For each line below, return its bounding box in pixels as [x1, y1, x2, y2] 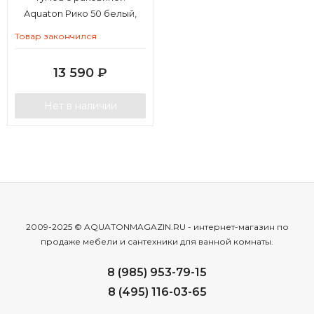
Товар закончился [15, 30, 97, 41]
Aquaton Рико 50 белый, [24, 7, 137, 19]
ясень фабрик [47, 23, 114, 35]
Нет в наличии [43, 99, 117, 112]
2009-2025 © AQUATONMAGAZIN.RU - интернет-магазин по [25, 221, 289, 232]
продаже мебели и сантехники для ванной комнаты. [41, 235, 273, 247]
